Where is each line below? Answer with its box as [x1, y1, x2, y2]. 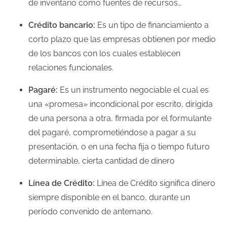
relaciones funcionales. [28, 62, 113, 72]
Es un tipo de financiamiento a [95, 20, 209, 30]
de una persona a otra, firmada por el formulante [28, 113, 211, 123]
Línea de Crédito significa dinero [95, 178, 215, 188]
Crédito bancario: [28, 20, 95, 30]
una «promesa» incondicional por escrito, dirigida [28, 99, 213, 109]
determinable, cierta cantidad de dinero [28, 156, 175, 166]
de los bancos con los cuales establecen [28, 48, 180, 58]
